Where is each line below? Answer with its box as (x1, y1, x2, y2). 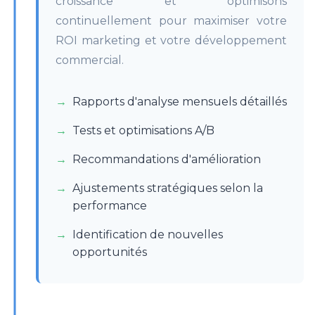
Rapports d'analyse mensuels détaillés (72, 95, 287, 108)
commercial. (56, 53, 124, 67)
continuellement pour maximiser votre (56, 14, 287, 27)
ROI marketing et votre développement (56, 34, 287, 47)
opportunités (72, 245, 147, 259)
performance (72, 199, 147, 212)
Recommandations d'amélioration (72, 153, 261, 166)
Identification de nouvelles (72, 228, 223, 241)
